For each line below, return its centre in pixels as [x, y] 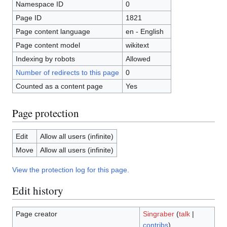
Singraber [158, 214]
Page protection [46, 113]
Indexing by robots [45, 59]
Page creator [36, 214]
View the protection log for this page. [71, 170]
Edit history [38, 190]
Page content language [53, 32]
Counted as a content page [59, 86]
